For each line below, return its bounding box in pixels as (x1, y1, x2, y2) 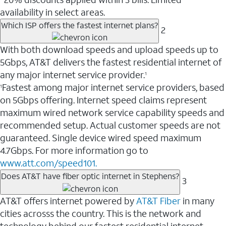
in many (181, 194, 214, 207)
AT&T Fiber (136, 194, 181, 207)
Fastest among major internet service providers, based (2, 81, 224, 94)
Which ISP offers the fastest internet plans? (1, 20, 158, 30)
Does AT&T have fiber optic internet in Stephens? (1, 171, 179, 182)
